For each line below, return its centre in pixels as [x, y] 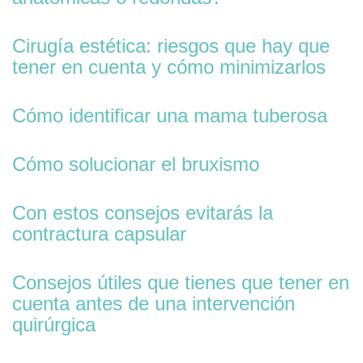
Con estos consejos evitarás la [143, 213]
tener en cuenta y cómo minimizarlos [169, 67]
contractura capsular [99, 234]
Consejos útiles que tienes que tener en [181, 282]
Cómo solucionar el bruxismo [136, 164]
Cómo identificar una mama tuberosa [170, 115]
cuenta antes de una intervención [154, 303]
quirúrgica [54, 325]
